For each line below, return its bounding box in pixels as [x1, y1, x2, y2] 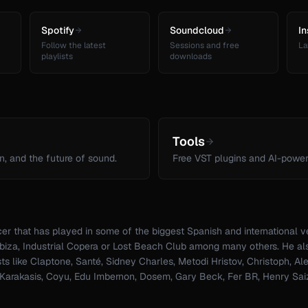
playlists [41, 51, 73, 63]
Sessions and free [170, 40, 239, 52]
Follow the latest [41, 40, 106, 52]
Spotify [41, 24, 74, 37]
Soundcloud [170, 24, 224, 37]
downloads [170, 51, 212, 63]
